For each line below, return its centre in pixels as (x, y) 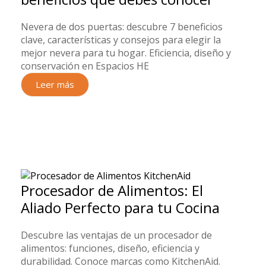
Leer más (55, 85)
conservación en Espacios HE (85, 66)
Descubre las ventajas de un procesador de (116, 235)
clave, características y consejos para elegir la (121, 40)
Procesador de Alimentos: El (112, 191)
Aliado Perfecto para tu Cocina (120, 208)
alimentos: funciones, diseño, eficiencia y (110, 248)
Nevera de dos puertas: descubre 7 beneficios (122, 27)
